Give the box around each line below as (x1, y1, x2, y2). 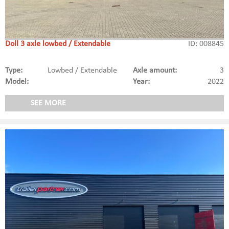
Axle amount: (132, 66, 177, 75)
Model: (5, 78, 29, 86)
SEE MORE (31, 99, 66, 108)
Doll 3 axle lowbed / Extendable (5, 40, 110, 49)
